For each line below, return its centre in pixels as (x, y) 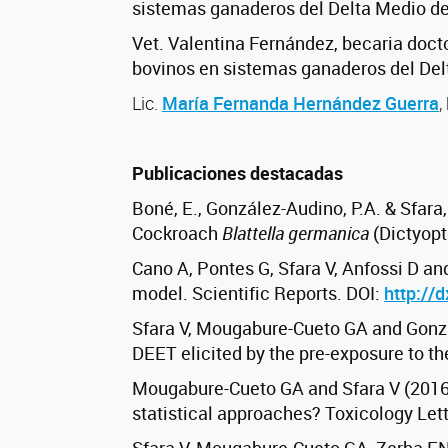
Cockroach (177, 233)
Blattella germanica (295, 233)
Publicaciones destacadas (237, 173)
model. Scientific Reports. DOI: (258, 293)
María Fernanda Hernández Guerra (300, 103)
